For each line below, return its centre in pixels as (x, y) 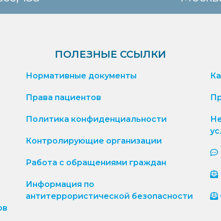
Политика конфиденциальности (96, 119)
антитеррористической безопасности (110, 196)
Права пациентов (64, 97)
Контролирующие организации (94, 141)
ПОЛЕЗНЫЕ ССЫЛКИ (110, 54)
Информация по (60, 184)
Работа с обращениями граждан (96, 162)
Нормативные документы (81, 75)
